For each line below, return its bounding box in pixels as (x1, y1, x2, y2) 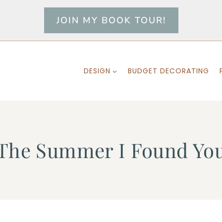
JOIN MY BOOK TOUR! (56, 14, 166, 26)
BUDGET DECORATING (127, 66, 209, 76)
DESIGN (83, 66, 111, 76)
